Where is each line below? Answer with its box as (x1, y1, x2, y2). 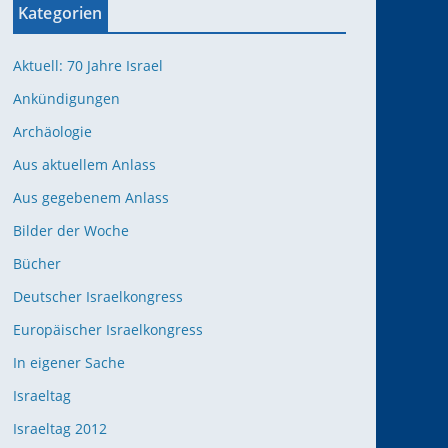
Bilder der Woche (13, 221, 129, 240)
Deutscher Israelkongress (13, 287, 183, 306)
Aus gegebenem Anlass (13, 188, 169, 207)
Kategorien (18, 2, 103, 24)
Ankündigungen (13, 89, 120, 108)
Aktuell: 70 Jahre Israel (13, 56, 163, 75)
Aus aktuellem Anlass (13, 155, 156, 174)
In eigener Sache (13, 353, 125, 372)
